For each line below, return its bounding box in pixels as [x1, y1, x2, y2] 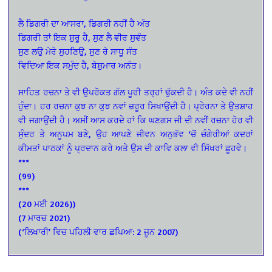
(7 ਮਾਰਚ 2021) [18, 212, 70, 223]
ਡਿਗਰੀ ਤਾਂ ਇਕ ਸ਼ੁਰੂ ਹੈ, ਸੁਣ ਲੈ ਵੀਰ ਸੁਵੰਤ [18, 32, 147, 43]
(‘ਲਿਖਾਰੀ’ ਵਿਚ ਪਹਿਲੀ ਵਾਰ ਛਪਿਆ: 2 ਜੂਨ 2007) [18, 226, 178, 237]
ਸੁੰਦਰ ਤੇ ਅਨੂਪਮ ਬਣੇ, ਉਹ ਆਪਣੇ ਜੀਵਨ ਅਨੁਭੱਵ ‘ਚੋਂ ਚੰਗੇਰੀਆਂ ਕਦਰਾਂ [18, 129, 254, 140]
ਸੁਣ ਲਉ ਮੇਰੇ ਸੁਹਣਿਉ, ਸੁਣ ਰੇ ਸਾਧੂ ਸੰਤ [18, 46, 138, 57]
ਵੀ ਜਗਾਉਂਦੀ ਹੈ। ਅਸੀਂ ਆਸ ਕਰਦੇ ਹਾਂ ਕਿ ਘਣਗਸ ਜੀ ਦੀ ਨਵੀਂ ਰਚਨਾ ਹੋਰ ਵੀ [18, 115, 254, 126]
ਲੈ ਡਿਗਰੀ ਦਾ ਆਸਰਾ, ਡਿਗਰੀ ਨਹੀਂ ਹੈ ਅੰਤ [18, 18, 151, 29]
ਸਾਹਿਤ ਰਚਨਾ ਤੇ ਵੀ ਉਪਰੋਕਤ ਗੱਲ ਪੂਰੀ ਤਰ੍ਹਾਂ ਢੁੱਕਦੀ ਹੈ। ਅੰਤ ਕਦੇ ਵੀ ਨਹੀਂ [18, 87, 254, 98]
